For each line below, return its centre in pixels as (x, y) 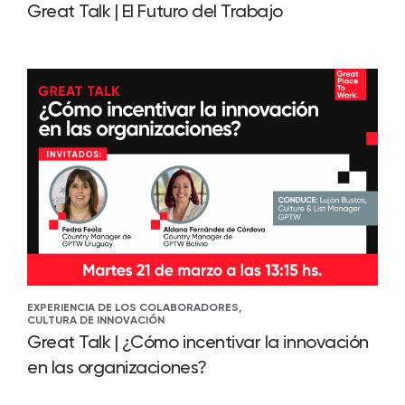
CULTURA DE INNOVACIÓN (96, 320)
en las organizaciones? (117, 367)
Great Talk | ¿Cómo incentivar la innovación (198, 342)
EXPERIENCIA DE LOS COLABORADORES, (134, 307)
